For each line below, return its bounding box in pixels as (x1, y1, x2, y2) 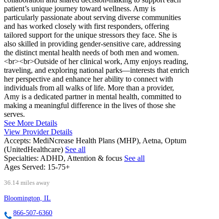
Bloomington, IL (4, 195, 51, 202)
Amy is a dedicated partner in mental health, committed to (4, 92, 181, 101)
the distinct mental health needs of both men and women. (4, 48, 179, 57)
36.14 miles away (4, 179, 50, 187)
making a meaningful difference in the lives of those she (4, 101, 175, 110)
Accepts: (4, 136, 31, 145)
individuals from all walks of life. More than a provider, (4, 84, 174, 92)
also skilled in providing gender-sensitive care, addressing (4, 40, 181, 48)
